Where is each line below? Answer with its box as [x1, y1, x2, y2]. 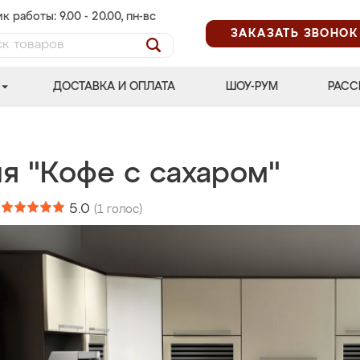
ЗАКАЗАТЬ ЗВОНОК [231, 27, 358, 39]
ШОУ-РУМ [225, 81, 278, 92]
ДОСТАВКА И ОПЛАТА [53, 81, 176, 92]
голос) [104, 204, 142, 215]
